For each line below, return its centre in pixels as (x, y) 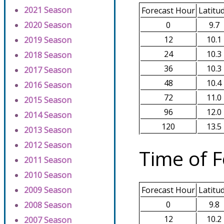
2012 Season (48, 145)
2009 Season (48, 190)
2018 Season (48, 55)
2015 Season (48, 100)
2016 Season (48, 85)
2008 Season (48, 205)
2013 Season (48, 130)
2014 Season (48, 115)
